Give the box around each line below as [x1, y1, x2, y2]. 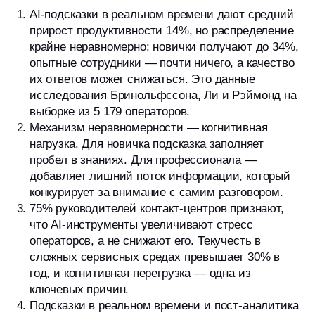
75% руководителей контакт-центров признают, [30, 202, 284, 215]
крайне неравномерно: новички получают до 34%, [30, 40, 299, 53]
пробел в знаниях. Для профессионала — [30, 153, 257, 167]
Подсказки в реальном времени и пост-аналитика [30, 299, 299, 312]
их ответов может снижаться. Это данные [30, 72, 255, 86]
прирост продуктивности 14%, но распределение [30, 24, 294, 37]
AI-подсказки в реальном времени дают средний [30, 8, 294, 21]
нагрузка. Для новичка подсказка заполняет [30, 137, 264, 150]
